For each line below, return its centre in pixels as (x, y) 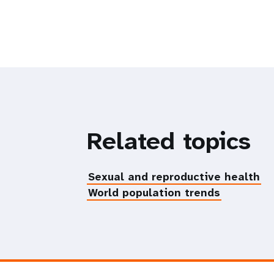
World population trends (154, 192)
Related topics (169, 141)
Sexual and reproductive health (174, 176)
